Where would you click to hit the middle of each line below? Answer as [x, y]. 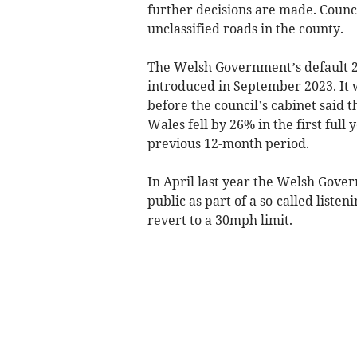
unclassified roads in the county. [245, 29]
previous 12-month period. [228, 144]
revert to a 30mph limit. [220, 220]
